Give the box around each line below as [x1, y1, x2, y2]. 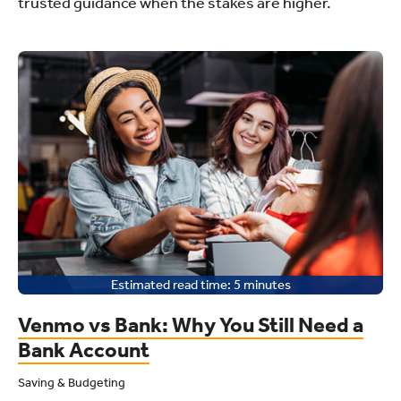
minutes [243, 276, 291, 293]
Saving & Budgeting [18, 374, 125, 390]
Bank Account [18, 337, 149, 363]
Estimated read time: [110, 276, 231, 293]
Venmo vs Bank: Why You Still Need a [18, 311, 363, 337]
